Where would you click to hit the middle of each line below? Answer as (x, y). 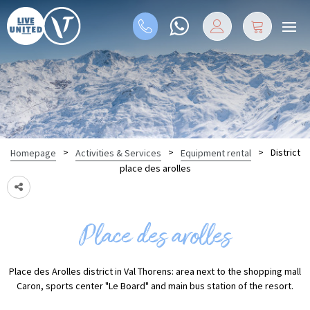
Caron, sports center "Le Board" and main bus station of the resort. (155, 285)
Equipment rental (216, 153)
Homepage (33, 153)
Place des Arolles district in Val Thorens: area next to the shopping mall (155, 271)
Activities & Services (118, 153)
